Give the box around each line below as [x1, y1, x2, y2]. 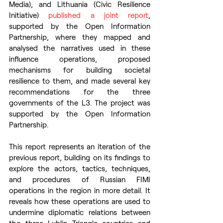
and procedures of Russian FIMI [9, 175, 150, 184]
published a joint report [48, 10, 148, 20]
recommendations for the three [9, 87, 150, 97]
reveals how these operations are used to [9, 197, 150, 206]
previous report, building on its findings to [9, 153, 150, 162]
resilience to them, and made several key [9, 76, 150, 86]
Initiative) [9, 10, 49, 20]
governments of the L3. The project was [9, 98, 150, 108]
